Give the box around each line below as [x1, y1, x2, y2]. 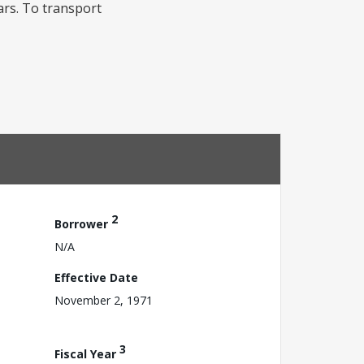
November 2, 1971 [54, 292, 153, 308]
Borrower [54, 215, 111, 232]
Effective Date [54, 269, 138, 285]
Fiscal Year [54, 345, 119, 362]
